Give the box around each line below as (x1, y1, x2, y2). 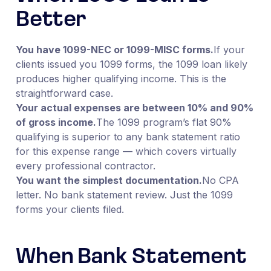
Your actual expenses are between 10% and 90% (15, 101, 253, 114)
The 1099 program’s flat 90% (96, 116, 232, 128)
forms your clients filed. (15, 203, 124, 215)
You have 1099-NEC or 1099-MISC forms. (15, 43, 214, 56)
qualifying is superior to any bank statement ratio (15, 130, 240, 143)
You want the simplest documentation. (15, 174, 202, 186)
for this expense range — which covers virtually (15, 145, 237, 157)
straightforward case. (15, 87, 113, 99)
